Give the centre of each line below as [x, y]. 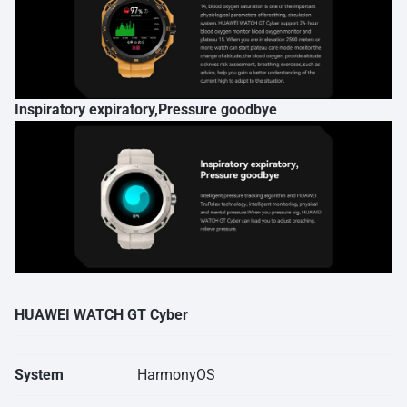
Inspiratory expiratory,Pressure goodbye [146, 110]
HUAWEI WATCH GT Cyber [101, 315]
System [39, 375]
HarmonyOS [176, 375]
